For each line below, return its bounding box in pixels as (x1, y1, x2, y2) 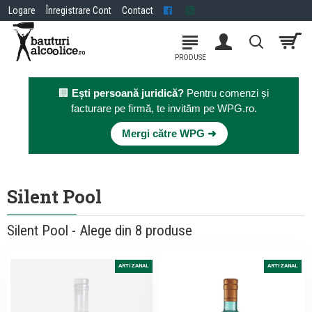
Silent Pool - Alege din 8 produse (7, 222, 192, 239)
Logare (8, 4, 36, 16)
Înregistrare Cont (46, 4, 111, 16)
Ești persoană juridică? (72, 87, 184, 99)
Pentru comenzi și (184, 87, 269, 99)
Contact (122, 4, 153, 16)
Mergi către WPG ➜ (121, 127, 217, 139)
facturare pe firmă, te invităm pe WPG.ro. (70, 102, 257, 114)
